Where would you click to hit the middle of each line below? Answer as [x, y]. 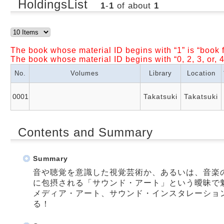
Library [160, 73]
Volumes [85, 73]
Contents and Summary [85, 132]
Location [201, 73]
